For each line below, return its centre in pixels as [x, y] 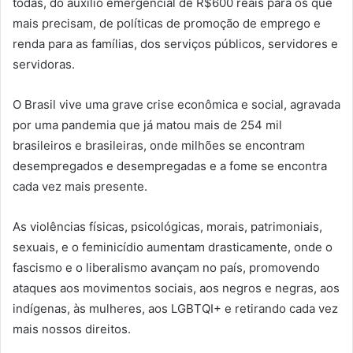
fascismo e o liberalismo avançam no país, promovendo [166, 267]
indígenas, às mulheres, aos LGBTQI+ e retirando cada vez [175, 308]
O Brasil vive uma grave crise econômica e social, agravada [176, 104]
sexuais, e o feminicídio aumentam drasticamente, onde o [173, 247]
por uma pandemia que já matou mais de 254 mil [147, 124]
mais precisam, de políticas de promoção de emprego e [167, 23]
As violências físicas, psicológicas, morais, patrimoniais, [167, 226]
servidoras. [44, 64]
